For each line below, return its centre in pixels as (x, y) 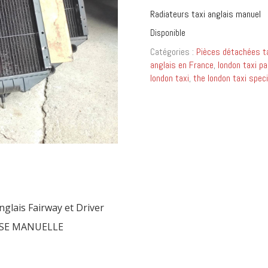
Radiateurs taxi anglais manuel (205, 14)
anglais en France (182, 65)
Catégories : (173, 52)
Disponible (167, 33)
